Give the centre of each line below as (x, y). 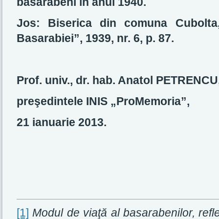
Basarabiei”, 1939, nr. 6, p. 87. (95, 38)
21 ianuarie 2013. (62, 122)
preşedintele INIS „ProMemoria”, (103, 101)
